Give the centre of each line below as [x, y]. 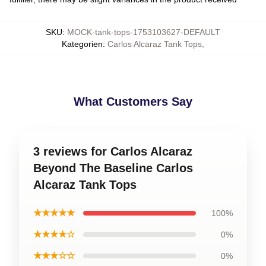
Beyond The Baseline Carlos [113, 168]
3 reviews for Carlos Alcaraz [113, 152]
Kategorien [82, 44]
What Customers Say [133, 102]
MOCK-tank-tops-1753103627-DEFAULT [144, 32]
